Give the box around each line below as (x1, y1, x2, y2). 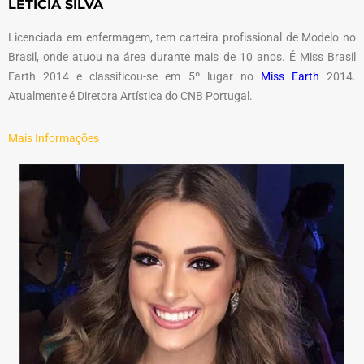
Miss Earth (260, 69, 319, 83)
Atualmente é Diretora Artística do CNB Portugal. (8, 89, 253, 102)
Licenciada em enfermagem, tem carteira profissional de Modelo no (8, 30, 356, 44)
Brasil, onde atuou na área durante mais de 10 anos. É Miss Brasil (8, 50, 356, 63)
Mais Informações (8, 131, 99, 145)
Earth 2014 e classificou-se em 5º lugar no (8, 69, 261, 83)
